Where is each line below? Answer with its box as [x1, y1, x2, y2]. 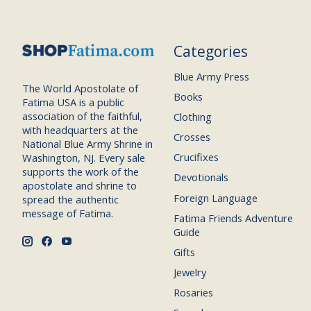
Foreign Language [173, 190, 258, 205]
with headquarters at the [22, 123, 138, 137]
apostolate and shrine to [22, 178, 137, 193]
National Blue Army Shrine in [22, 137, 153, 151]
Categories [173, 41, 248, 62]
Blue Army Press [173, 69, 249, 83]
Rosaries [173, 285, 213, 300]
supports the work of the [22, 165, 139, 179]
